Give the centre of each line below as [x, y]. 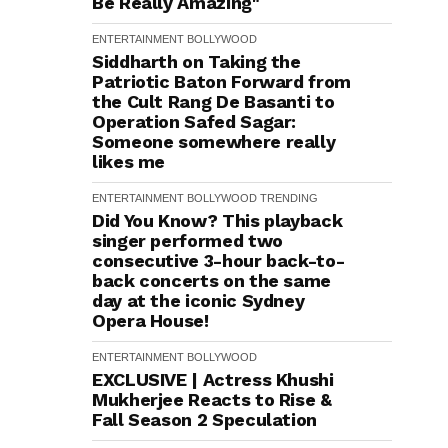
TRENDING [289, 198]
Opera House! [150, 320]
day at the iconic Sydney [198, 300]
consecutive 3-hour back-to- [218, 260]
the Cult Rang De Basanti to [213, 101]
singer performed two [187, 240]
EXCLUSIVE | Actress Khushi [213, 379]
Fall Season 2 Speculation [204, 419]
